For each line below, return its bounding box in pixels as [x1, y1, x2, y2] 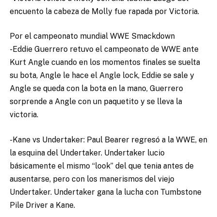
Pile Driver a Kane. [10, 200, 75, 210]
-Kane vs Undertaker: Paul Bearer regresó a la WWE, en [10, 135, 207, 144]
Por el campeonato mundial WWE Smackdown [10, 31, 175, 41]
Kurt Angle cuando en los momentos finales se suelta [10, 58, 200, 67]
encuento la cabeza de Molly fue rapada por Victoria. [10, 6, 199, 16]
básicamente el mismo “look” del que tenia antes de [10, 161, 194, 170]
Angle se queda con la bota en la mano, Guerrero [10, 84, 183, 93]
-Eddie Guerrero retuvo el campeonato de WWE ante [10, 45, 199, 54]
